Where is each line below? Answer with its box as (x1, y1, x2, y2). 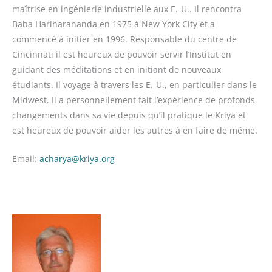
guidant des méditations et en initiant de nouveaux (12, 64, 221, 76)
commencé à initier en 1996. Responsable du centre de (12, 33, 237, 46)
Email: (12, 153, 39, 165)
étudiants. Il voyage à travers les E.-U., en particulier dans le (12, 79, 257, 91)
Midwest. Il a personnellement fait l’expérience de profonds (12, 94, 255, 106)
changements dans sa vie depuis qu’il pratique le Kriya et (12, 109, 246, 121)
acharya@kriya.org (39, 153, 115, 165)
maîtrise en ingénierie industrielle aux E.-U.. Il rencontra (12, 3, 242, 15)
